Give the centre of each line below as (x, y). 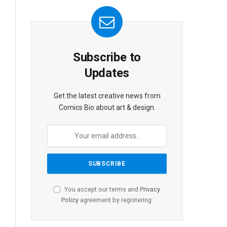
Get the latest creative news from (107, 96)
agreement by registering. (116, 200)
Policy (70, 200)
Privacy (150, 189)
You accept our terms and (101, 189)
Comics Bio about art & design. (107, 107)
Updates (107, 73)
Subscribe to (107, 57)
